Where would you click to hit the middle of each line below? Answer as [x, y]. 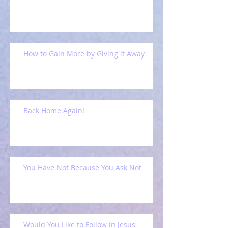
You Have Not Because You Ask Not [82, 168]
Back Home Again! [54, 111]
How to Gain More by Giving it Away [84, 54]
